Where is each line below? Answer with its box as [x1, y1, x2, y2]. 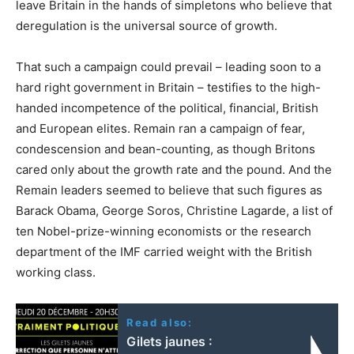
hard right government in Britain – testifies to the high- [16, 79, 321, 95]
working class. [16, 264, 96, 280]
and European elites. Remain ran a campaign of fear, [16, 120, 305, 136]
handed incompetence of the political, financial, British [16, 100, 318, 115]
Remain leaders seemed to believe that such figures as [16, 182, 322, 198]
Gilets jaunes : [126, 333, 213, 349]
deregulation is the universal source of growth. [16, 17, 277, 33]
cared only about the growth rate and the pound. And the [16, 161, 332, 177]
